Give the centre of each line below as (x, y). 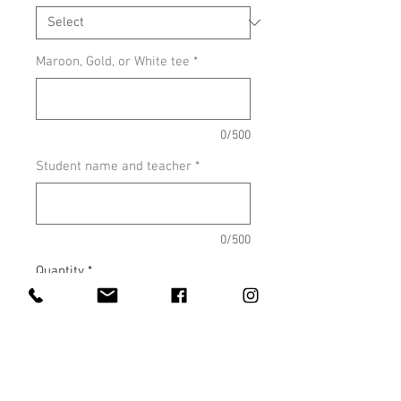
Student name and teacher (114, 166)
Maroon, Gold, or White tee (113, 61)
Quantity (60, 271)
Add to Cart (143, 361)
